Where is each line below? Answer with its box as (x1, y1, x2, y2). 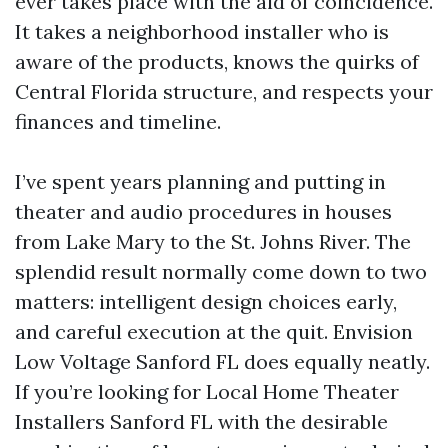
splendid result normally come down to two (15, 259, 427, 284)
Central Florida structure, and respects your (15, 79, 433, 104)
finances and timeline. (15, 109, 221, 134)
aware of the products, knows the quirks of (15, 49, 419, 74)
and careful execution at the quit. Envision (15, 319, 413, 344)
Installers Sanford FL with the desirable (15, 409, 388, 434)
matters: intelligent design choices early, (15, 289, 397, 314)
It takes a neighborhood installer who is (15, 19, 389, 44)
